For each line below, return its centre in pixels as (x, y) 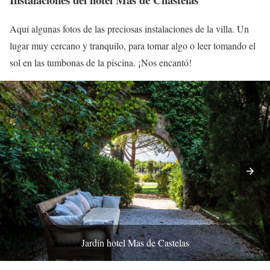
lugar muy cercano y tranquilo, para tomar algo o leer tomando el (133, 46)
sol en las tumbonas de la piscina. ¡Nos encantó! (101, 63)
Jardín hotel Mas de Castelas (135, 243)
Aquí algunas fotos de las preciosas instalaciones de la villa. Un (129, 29)
